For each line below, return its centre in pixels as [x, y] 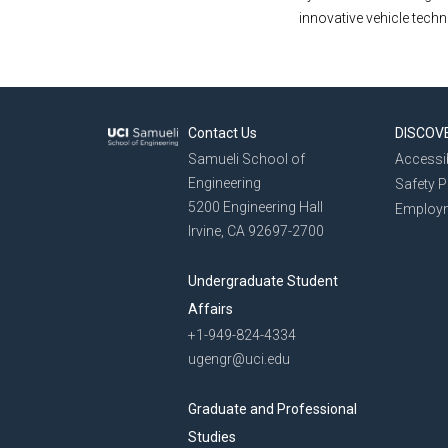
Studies [212, 436]
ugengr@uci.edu [239, 358]
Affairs [210, 308]
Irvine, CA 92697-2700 [256, 230]
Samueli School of [246, 158]
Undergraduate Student [263, 280]
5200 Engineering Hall [255, 206]
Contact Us [222, 132]
